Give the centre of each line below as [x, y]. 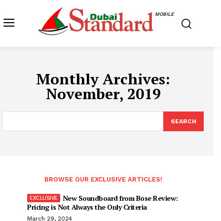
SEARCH [184, 121]
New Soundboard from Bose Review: [120, 198]
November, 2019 [103, 93]
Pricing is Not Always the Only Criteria [87, 207]
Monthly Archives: [103, 79]
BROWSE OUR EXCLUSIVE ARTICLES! [103, 179]
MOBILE [164, 14]
